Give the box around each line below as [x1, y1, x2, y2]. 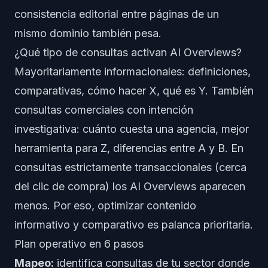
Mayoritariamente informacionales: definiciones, [14, 65, 251, 78]
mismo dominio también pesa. [14, 27, 162, 39]
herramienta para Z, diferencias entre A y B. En [14, 142, 243, 154]
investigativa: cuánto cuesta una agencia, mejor [14, 123, 249, 135]
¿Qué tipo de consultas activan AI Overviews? [14, 46, 242, 59]
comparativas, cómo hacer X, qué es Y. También [14, 84, 254, 97]
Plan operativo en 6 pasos [14, 237, 144, 250]
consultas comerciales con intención [14, 103, 193, 116]
